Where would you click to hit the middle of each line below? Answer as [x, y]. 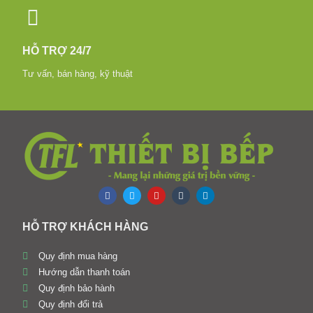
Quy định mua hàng [78, 256]
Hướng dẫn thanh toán [84, 272]
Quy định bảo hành [76, 289]
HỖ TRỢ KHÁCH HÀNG [85, 227]
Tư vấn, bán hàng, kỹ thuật [78, 73]
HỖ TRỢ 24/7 [57, 50]
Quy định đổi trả [70, 305]
